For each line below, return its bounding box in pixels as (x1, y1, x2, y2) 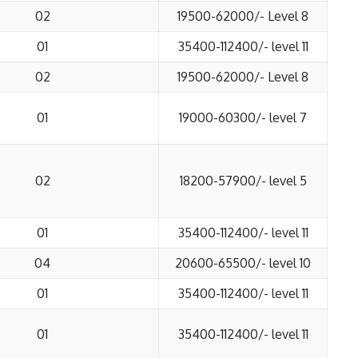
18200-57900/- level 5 (179, 173, 307, 189)
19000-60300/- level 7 (179, 109, 307, 125)
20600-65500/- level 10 (175, 255, 311, 271)
